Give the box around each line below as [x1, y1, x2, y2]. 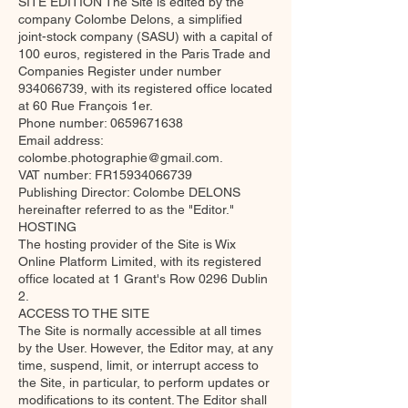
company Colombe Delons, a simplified [18, 12, 242, 26]
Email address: [18, 133, 103, 148]
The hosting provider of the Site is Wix [18, 237, 236, 251]
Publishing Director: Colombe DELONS [18, 185, 240, 199]
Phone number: [18, 116, 110, 130]
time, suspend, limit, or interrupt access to [18, 358, 259, 372]
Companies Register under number [18, 64, 221, 78]
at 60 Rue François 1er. [18, 98, 153, 113]
